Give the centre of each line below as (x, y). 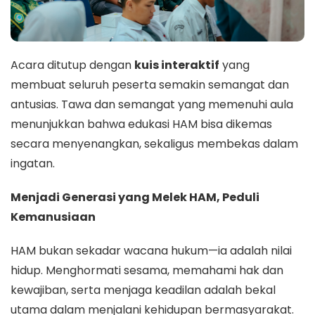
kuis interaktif (177, 65)
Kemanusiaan (53, 217)
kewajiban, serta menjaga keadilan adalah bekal (143, 290)
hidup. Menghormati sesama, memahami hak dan (147, 270)
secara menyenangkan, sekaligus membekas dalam (154, 143)
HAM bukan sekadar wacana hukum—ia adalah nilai (151, 250)
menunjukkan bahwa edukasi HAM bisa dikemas (141, 124)
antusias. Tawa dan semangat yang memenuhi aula (152, 104)
